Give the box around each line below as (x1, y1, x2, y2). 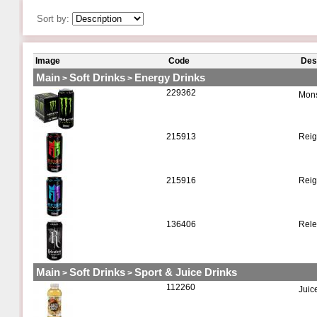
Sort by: (37, 13, 72, 24)
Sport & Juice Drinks (134, 266, 237, 278)
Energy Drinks (134, 71, 205, 83)
